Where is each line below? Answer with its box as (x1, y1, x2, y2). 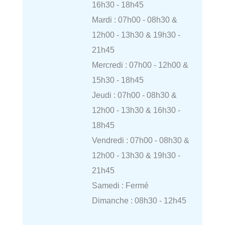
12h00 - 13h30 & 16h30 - (91, 105, 180, 115)
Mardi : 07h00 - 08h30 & (91, 15, 177, 24)
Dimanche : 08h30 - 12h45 (91, 195, 186, 205)
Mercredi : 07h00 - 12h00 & (91, 60, 188, 69)
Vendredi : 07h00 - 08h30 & (91, 135, 189, 145)
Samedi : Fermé (91, 180, 149, 190)
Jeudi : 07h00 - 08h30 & (91, 90, 177, 99)
